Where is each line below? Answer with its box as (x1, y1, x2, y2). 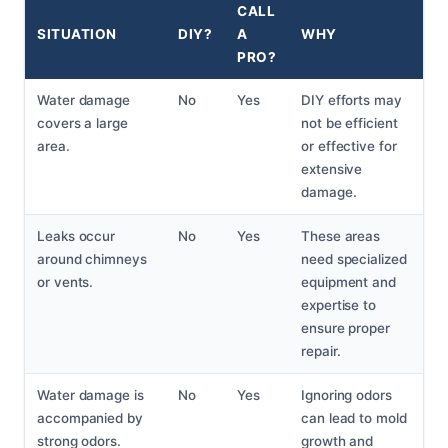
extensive (301, 161, 363, 178)
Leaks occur (37, 228, 116, 245)
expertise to (301, 297, 377, 314)
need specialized (301, 251, 407, 268)
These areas (301, 228, 381, 245)
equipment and (301, 274, 396, 291)
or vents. (37, 274, 94, 291)
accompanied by (37, 410, 143, 427)
